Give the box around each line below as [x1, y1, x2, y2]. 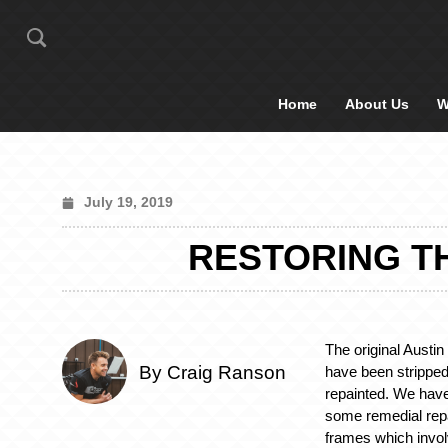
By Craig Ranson [139, 362, 286, 384]
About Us [345, 96, 409, 112]
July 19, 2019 [84, 194, 173, 210]
